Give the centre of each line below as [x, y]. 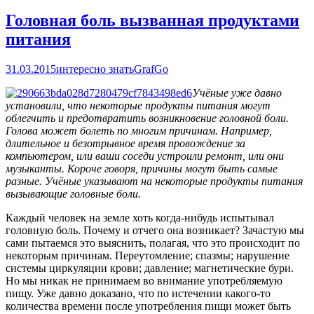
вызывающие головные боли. [73, 193]
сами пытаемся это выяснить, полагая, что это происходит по [153, 243]
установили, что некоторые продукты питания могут [138, 105]
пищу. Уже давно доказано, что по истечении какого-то [138, 293]
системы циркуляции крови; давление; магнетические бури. [150, 268]
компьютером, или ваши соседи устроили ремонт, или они [145, 156]
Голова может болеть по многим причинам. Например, [139, 130]
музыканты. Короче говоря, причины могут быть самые [142, 168]
